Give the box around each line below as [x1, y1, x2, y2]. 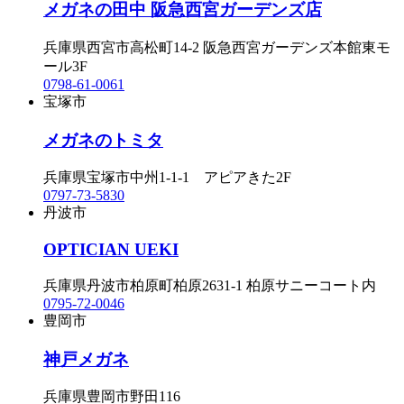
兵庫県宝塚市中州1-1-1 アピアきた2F [43, 170, 291, 186]
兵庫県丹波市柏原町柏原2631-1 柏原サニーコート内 [43, 277, 376, 293]
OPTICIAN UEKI [43, 240, 179, 260]
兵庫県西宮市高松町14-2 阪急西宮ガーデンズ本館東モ [43, 39, 390, 55]
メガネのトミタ [43, 130, 163, 150]
